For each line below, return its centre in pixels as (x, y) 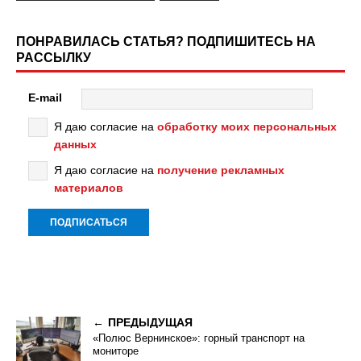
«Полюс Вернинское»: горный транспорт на (199, 338)
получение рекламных (221, 170)
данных (75, 144)
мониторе (116, 351)
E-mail (45, 98)
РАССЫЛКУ (54, 57)
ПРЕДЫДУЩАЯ (150, 322)
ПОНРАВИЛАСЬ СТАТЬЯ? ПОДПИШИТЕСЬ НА (166, 41)
